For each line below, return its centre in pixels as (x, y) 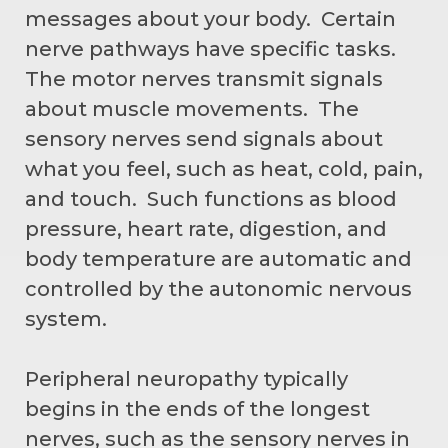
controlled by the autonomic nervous (218, 288)
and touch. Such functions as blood (211, 198)
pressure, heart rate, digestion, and (206, 228)
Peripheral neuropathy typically (186, 378)
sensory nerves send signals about (204, 138)
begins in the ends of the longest (197, 408)
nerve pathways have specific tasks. (213, 48)
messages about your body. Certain (210, 18)
